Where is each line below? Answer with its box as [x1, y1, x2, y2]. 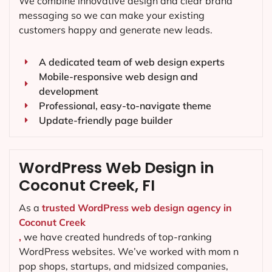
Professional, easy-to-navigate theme [38, 100, 211, 112]
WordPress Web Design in [19, 157, 214, 179]
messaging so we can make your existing [19, 9, 205, 22]
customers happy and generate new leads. [19, 24, 212, 36]
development [38, 85, 98, 98]
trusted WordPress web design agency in [42, 202, 232, 214]
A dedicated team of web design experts [38, 56, 225, 69]
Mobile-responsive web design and [38, 70, 198, 83]
